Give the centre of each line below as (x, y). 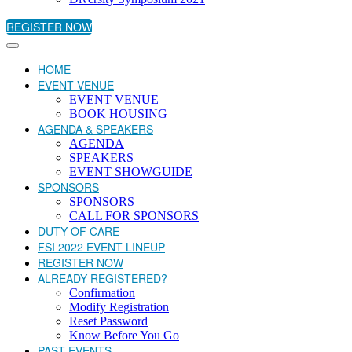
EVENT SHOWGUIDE (131, 172)
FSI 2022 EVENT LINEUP (101, 247)
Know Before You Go (124, 335)
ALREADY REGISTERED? (103, 278)
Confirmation (102, 293)
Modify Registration (119, 307)
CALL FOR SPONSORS (134, 216)
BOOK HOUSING (118, 114)
